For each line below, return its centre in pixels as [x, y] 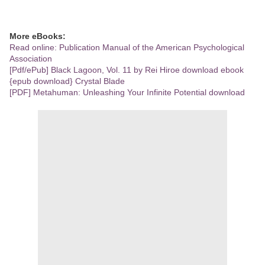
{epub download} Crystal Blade [67, 81]
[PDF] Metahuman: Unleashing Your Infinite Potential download [127, 93]
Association [31, 59]
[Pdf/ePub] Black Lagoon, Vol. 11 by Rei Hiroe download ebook [127, 70]
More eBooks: [38, 36]
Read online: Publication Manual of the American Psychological [127, 48]
